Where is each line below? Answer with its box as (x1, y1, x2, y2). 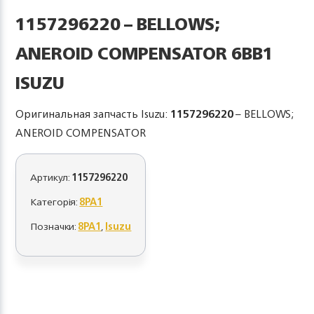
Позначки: (30, 217, 78, 235)
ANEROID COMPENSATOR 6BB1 (15, 39, 274, 68)
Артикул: (30, 168, 72, 186)
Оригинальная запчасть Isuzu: (15, 104, 171, 123)
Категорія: (30, 193, 80, 210)
